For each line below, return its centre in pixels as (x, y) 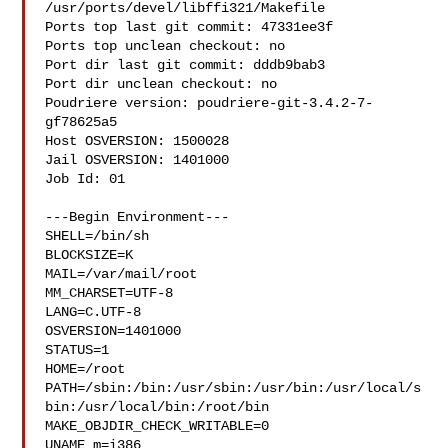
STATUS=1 (77, 350)
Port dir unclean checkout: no (161, 84)
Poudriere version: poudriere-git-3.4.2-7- (209, 103)
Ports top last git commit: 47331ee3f (189, 27)
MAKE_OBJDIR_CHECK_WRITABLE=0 (157, 426)
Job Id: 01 (85, 179)
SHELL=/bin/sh (97, 236)
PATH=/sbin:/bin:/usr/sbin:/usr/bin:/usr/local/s (233, 388)
